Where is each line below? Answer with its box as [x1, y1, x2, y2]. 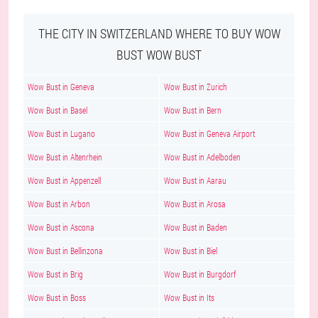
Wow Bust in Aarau [164, 175, 226, 186]
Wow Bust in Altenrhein [28, 151, 102, 163]
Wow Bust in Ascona [28, 221, 94, 233]
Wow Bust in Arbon [28, 198, 90, 209]
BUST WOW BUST [116, 46, 202, 63]
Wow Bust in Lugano [28, 128, 95, 139]
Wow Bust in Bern [164, 104, 221, 116]
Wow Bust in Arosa [164, 198, 226, 209]
